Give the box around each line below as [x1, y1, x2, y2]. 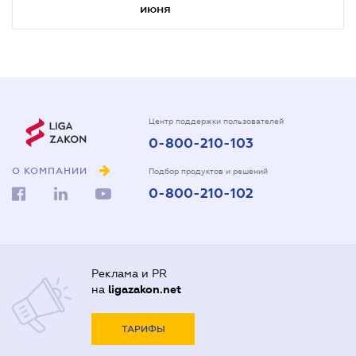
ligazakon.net [108, 283, 181, 296]
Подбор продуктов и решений [149, 166, 268, 176]
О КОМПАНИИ [12, 165, 87, 177]
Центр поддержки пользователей [149, 116, 284, 126]
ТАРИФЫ [121, 323, 165, 335]
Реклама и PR [91, 267, 167, 281]
